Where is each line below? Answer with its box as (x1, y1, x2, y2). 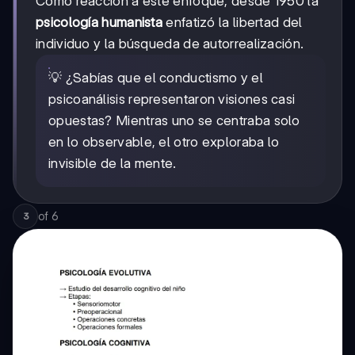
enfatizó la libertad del (162, 14, 303, 31)
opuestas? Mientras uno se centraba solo (48, 113, 300, 129)
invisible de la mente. (48, 155, 177, 172)
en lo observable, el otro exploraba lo (48, 134, 280, 151)
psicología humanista (36, 14, 162, 31)
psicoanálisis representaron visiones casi (48, 91, 296, 108)
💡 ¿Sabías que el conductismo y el (48, 70, 263, 86)
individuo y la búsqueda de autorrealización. (36, 36, 304, 52)
